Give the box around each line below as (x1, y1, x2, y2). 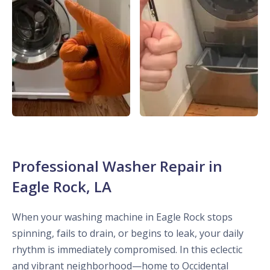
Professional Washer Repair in (12, 156, 222, 177)
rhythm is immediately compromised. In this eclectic (12, 243, 242, 257)
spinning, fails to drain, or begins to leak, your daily (12, 227, 243, 240)
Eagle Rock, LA (12, 177, 111, 197)
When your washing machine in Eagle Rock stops (12, 210, 233, 224)
